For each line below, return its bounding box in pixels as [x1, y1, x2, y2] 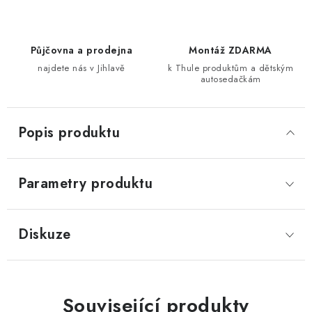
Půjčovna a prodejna [30, 43, 133, 58]
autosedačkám [200, 72, 261, 86]
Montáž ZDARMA [189, 43, 272, 58]
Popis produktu [18, 123, 120, 143]
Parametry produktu [18, 173, 153, 194]
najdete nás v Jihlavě [38, 61, 125, 75]
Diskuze [18, 224, 71, 245]
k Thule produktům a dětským [167, 61, 294, 75]
